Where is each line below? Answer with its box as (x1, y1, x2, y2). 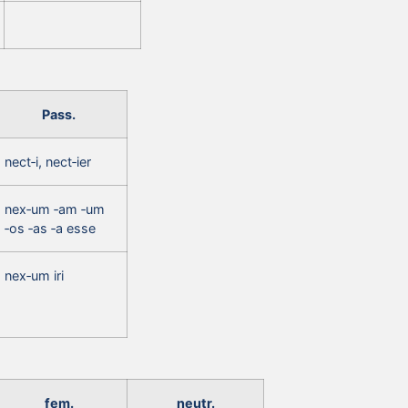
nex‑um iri (5, 267, 64, 283)
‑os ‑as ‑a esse (5, 219, 96, 236)
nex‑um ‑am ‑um (5, 200, 105, 217)
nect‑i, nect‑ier (5, 153, 91, 169)
